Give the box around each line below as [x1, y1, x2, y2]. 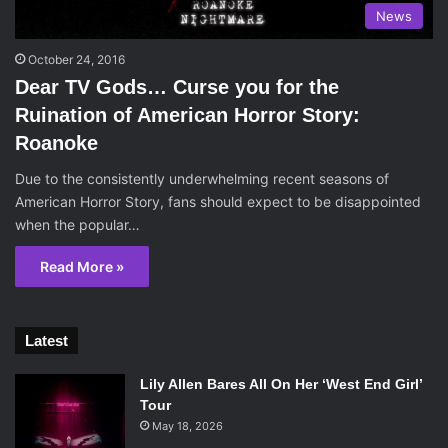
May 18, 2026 [152, 418, 223, 433]
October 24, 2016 [28, 51, 125, 67]
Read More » [40, 257, 124, 275]
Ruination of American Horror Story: [15, 103, 360, 126]
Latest [25, 331, 68, 349]
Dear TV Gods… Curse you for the [15, 75, 339, 98]
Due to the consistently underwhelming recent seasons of [15, 169, 389, 187]
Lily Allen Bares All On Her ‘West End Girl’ [140, 375, 422, 392]
